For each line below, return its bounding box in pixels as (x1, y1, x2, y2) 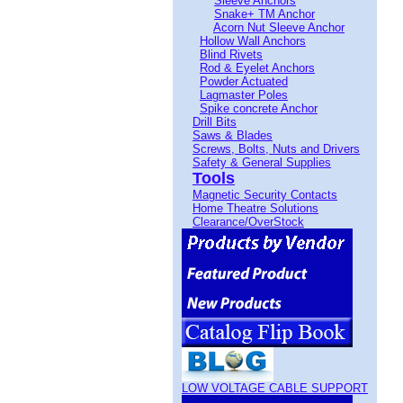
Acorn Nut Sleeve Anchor (213, 21, 345, 34)
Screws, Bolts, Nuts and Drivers (193, 142, 360, 156)
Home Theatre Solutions (193, 201, 318, 215)
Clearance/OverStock (193, 215, 304, 228)
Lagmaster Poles (200, 88, 288, 102)
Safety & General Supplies (193, 156, 331, 169)
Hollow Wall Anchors (200, 34, 306, 48)
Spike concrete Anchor (200, 102, 318, 115)
